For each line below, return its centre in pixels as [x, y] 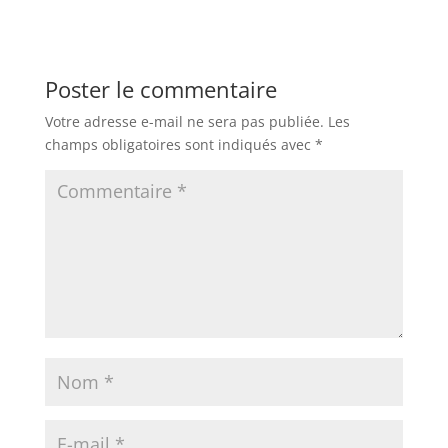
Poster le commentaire [160, 88]
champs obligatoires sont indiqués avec [179, 144]
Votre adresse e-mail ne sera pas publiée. [184, 121]
